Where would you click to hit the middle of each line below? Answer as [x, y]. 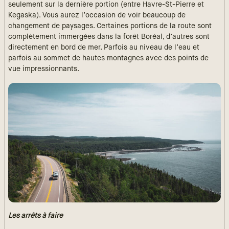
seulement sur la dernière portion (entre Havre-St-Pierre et [106, 5]
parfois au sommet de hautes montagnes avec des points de [108, 59]
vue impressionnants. [44, 69]
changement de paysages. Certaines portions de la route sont [110, 26]
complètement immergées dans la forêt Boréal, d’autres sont [109, 37]
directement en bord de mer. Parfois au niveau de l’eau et [104, 48]
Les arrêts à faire [36, 216]
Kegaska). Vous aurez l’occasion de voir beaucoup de [97, 16]
